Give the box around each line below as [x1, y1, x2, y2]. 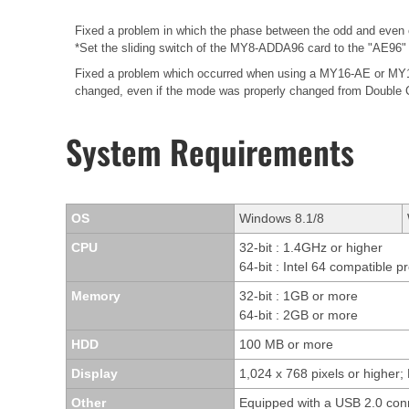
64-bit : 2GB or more [239, 307, 358, 322]
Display [71, 365, 118, 381]
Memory [71, 288, 121, 303]
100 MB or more [239, 336, 333, 351]
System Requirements [66, 126, 354, 175]
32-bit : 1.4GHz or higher [239, 239, 383, 255]
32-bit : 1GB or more [239, 288, 358, 303]
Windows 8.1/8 [239, 210, 324, 225]
